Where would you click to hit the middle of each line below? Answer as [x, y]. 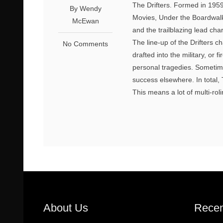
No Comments [86, 44]
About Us [66, 208]
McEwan [85, 21]
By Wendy [85, 8]
